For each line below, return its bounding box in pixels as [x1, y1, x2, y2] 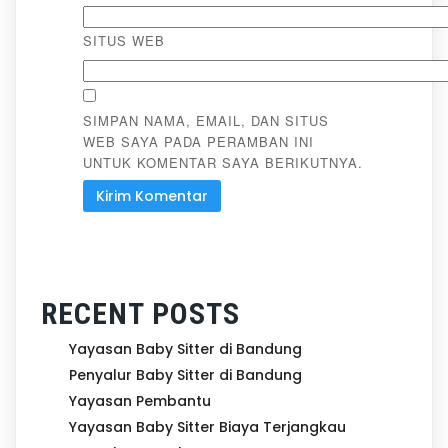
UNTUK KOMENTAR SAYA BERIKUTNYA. [82, 153, 363, 173]
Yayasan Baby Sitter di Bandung [69, 339, 302, 360]
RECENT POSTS [41, 296, 240, 332]
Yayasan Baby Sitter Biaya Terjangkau [69, 417, 346, 438]
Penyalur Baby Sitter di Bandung [69, 365, 302, 386]
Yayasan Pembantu [69, 391, 211, 412]
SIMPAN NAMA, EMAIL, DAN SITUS [82, 111, 329, 131]
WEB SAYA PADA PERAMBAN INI [82, 132, 314, 152]
